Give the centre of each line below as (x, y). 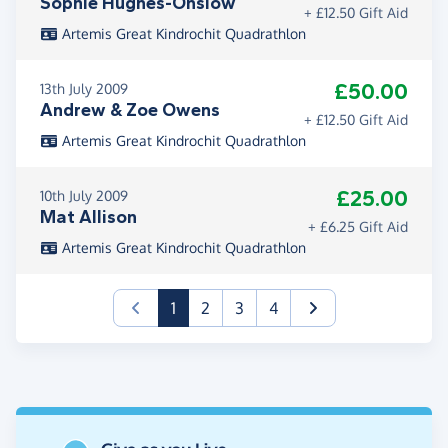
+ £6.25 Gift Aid (358, 226)
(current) (206, 306)
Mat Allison (88, 216)
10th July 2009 (84, 195)
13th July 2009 (84, 88)
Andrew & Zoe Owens (130, 109)
